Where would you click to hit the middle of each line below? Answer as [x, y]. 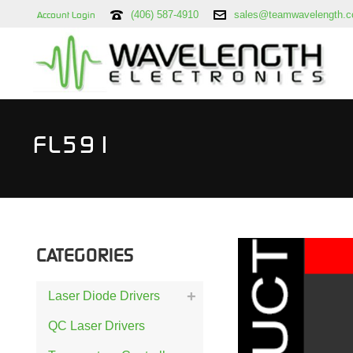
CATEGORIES [85, 255]
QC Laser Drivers [97, 326]
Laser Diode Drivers [104, 296]
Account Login [66, 15]
